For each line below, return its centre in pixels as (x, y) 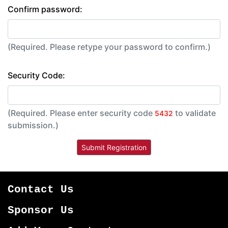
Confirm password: (45, 9)
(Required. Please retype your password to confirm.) (130, 47)
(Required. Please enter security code (102, 113)
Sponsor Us (41, 211)
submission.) (33, 125)
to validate (194, 113)
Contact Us (41, 190)
